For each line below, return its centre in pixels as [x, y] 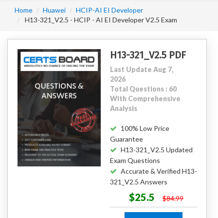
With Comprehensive [145, 99]
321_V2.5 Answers [138, 182]
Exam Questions [135, 160]
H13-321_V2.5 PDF [148, 55]
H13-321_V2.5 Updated [156, 150]
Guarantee [126, 139]
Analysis [123, 108]
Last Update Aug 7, [141, 69]
